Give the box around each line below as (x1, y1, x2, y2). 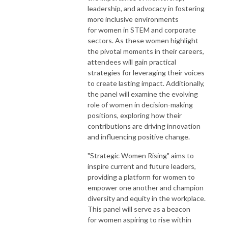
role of (88, 100, 109, 109)
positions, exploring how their (88, 110, 182, 120)
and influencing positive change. (88, 132, 190, 141)
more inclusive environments (88, 14, 179, 23)
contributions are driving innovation (88, 121, 201, 130)
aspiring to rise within (122, 215, 191, 224)
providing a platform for (88, 172, 163, 181)
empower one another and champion (88, 183, 204, 192)
